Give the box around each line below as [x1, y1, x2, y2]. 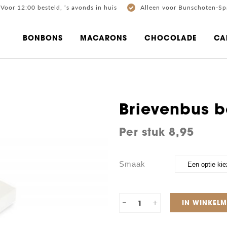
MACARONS [80, 33, 127, 43]
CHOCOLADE [144, 33, 197, 43]
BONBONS [22, 33, 63, 43]
